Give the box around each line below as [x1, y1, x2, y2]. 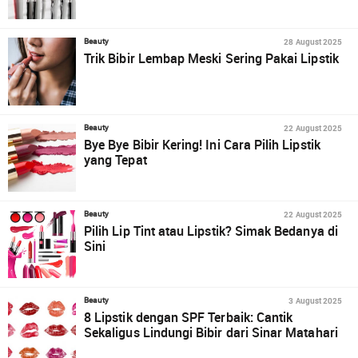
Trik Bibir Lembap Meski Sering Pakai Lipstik [84, 50, 339, 67]
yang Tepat [84, 151, 147, 169]
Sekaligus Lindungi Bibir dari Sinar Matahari [84, 324, 338, 341]
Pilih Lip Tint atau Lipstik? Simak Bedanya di [84, 222, 338, 240]
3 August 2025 [288, 295, 342, 306]
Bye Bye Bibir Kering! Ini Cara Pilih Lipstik [84, 136, 320, 153]
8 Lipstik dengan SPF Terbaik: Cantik [84, 308, 293, 326]
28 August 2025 [284, 36, 342, 47]
